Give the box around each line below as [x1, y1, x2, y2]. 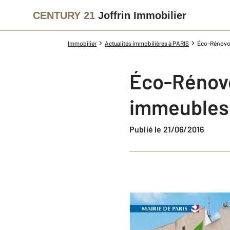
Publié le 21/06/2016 [135, 124, 204, 134]
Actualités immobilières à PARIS [105, 40, 189, 47]
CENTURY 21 [33, 9, 95, 21]
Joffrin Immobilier [98, 9, 186, 21]
